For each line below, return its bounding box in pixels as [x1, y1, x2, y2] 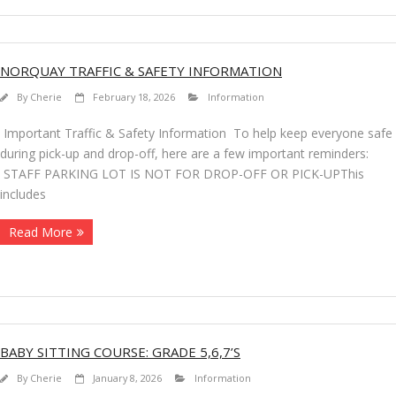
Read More [9, 224, 72, 241]
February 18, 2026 [93, 90, 175, 104]
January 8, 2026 [93, 371, 162, 385]
